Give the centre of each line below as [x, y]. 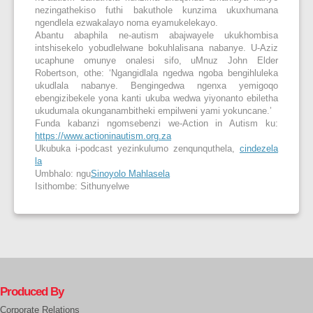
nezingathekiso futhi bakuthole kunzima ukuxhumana [156, 10]
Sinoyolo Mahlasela [130, 174]
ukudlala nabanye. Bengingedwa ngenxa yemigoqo [156, 86]
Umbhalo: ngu [63, 174]
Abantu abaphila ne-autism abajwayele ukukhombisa [156, 35]
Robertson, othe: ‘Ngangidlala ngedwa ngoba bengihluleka [156, 73]
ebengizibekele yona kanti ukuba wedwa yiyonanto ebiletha [156, 98]
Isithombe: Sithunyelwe [82, 186]
